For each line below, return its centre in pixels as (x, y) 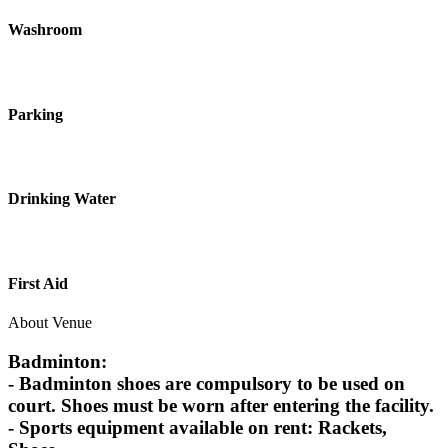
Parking (35, 114)
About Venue (50, 323)
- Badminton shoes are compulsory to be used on (206, 383)
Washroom (45, 30)
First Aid (38, 283)
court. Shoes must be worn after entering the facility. (221, 405)
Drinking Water (62, 199)
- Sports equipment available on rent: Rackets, (197, 427)
